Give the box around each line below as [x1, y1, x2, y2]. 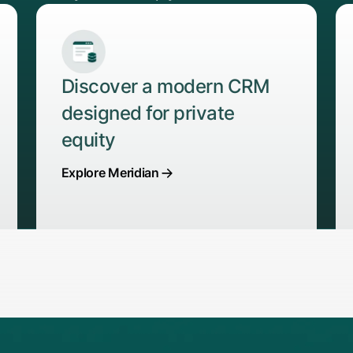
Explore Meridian [61, 165, 159, 181]
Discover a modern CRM [61, 75, 270, 98]
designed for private [61, 102, 235, 125]
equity [61, 128, 116, 152]
